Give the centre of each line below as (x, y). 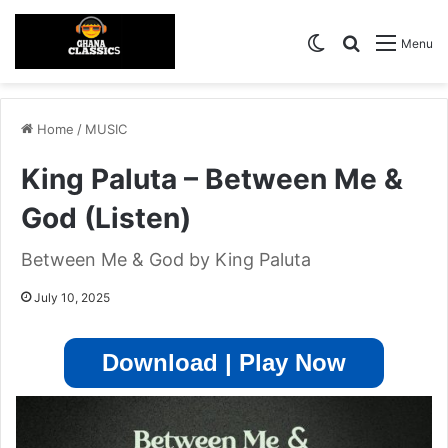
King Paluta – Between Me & (212, 179)
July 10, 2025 (72, 298)
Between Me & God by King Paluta (166, 260)
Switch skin (368, 41)
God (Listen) (106, 218)
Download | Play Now (224, 363)
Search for (399, 41)
